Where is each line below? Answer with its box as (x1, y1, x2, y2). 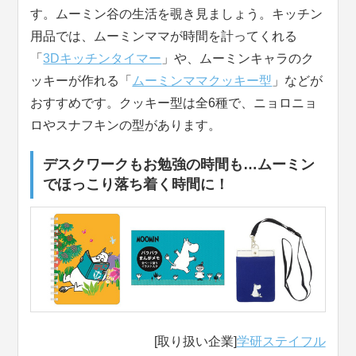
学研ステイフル (236, 335, 326, 349)
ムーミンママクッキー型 (132, 74, 273, 87)
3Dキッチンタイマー (43, 52, 162, 65)
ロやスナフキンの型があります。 (30, 118, 222, 132)
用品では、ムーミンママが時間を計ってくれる (30, 29, 298, 43)
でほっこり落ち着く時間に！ (43, 176, 230, 192)
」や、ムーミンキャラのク (161, 52, 315, 65)
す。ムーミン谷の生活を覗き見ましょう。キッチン (30, 7, 323, 21)
